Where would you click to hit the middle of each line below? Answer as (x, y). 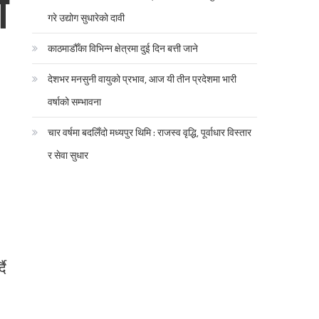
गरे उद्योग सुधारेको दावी (87, 17)
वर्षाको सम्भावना (75, 101)
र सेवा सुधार (68, 155)
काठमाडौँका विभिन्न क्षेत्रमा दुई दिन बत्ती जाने (123, 48)
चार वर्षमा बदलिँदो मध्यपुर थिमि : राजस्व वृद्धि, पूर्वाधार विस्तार (150, 132)
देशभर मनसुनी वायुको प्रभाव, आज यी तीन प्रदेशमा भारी (142, 78)
